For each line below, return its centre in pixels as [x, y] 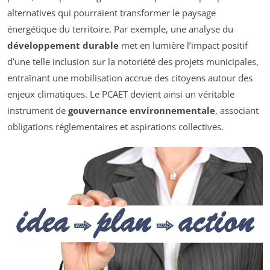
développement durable [63, 46]
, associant [237, 111]
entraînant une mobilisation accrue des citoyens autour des [130, 78]
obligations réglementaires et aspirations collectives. [115, 127]
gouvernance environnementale [142, 111]
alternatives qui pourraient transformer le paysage [111, 13]
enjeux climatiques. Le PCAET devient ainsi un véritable [121, 94]
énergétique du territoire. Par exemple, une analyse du [120, 29]
